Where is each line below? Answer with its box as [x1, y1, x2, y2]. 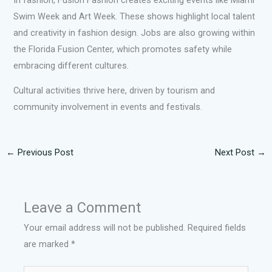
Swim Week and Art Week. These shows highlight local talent [13, 10, 256, 22]
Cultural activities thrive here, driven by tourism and [13, 85, 216, 97]
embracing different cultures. [13, 59, 129, 71]
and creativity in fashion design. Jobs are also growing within [13, 27, 256, 38]
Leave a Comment [24, 199, 141, 217]
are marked [24, 239, 72, 250]
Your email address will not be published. [24, 222, 186, 234]
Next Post [215, 147, 257, 158]
